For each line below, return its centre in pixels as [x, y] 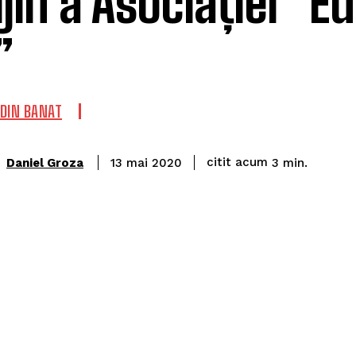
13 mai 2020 [146, 163]
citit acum [237, 163]
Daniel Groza [45, 163]
